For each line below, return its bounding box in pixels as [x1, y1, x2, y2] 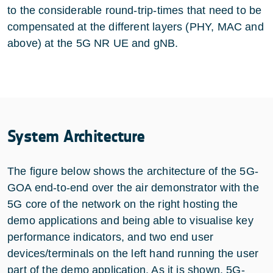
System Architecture [7, 126, 145, 147]
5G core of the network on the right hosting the [7, 197, 238, 210]
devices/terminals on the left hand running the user [7, 247, 259, 260]
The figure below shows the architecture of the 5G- [7, 165, 258, 177]
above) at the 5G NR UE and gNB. [7, 37, 179, 49]
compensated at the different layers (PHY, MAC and [7, 20, 264, 33]
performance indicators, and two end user [7, 230, 214, 243]
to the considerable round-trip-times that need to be [7, 4, 262, 16]
